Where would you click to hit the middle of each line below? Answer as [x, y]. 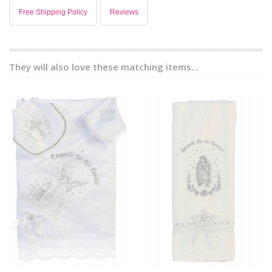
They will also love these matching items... [104, 66]
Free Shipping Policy [53, 12]
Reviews [124, 12]
